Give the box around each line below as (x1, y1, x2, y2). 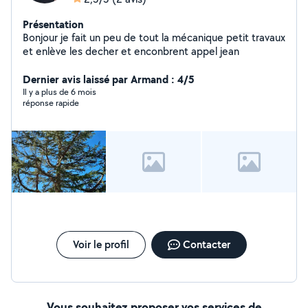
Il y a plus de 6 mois (23, 86, 96, 98)
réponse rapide (23, 97, 79, 109)
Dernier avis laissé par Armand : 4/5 (23, 71, 195, 87)
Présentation (23, 16, 84, 32)
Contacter (182, 237, 230, 252)
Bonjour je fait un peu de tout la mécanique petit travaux (23, 30, 285, 45)
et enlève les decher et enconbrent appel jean (23, 44, 239, 58)
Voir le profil (72, 237, 129, 252)
